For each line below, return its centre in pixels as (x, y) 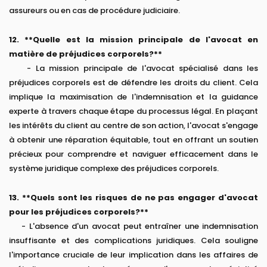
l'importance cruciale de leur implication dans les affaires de (133, 255)
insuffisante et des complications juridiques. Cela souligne (133, 241)
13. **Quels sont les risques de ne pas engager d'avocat (133, 198)
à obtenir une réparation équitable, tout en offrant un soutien (133, 140)
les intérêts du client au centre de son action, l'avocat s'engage (133, 126)
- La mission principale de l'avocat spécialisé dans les (133, 69)
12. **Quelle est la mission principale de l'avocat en (133, 40)
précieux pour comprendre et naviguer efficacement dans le (133, 154)
